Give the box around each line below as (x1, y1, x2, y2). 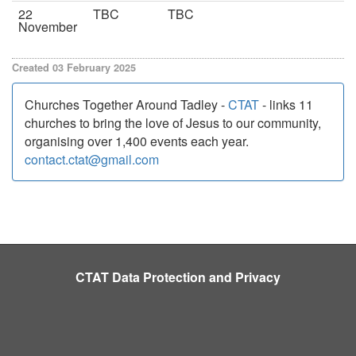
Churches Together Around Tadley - (25, 95, 228, 114)
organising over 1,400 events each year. (25, 132, 252, 151)
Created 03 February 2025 (12, 60, 136, 75)
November (18, 17, 77, 37)
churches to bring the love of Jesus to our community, (25, 114, 321, 133)
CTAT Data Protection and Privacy (75, 268, 281, 287)
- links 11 (259, 95, 313, 114)
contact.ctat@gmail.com (25, 150, 159, 169)
